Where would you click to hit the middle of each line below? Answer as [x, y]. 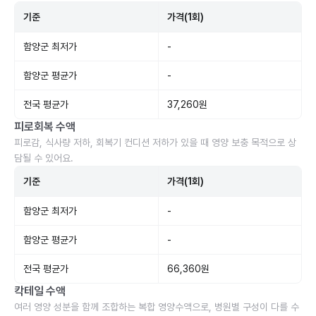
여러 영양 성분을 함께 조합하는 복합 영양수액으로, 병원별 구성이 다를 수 [157, 307]
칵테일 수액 [40, 291]
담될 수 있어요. [44, 158]
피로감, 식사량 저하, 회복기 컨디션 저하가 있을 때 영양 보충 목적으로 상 [155, 142]
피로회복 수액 [45, 127]
